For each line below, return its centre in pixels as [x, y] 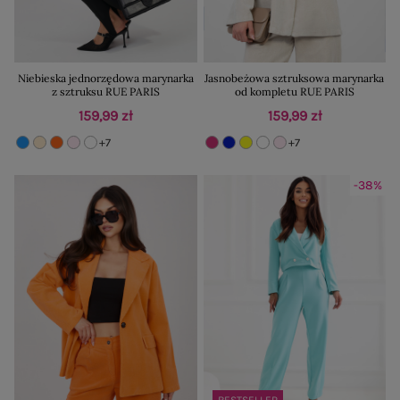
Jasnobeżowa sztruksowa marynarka [295, 79]
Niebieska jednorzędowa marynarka [105, 79]
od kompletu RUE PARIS [294, 92]
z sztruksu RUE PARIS [105, 92]
